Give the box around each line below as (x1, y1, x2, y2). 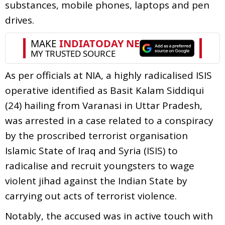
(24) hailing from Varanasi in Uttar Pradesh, (5, 98, 202, 112)
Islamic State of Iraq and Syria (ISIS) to (5, 144, 178, 157)
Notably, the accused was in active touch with (5, 209, 213, 222)
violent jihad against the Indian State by (5, 174, 187, 187)
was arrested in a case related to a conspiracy (5, 114, 213, 127)
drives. (5, 13, 34, 27)
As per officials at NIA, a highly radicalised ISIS (5, 68, 212, 82)
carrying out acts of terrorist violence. (5, 189, 177, 202)
